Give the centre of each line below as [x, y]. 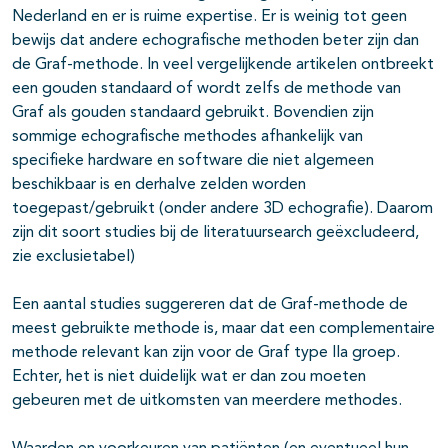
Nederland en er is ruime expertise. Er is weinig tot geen [209, 17]
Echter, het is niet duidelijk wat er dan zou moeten [189, 377]
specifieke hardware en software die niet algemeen [193, 161]
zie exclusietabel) [73, 257]
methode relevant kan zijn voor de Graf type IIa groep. [206, 353]
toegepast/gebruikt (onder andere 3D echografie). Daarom [222, 209]
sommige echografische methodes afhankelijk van [187, 137]
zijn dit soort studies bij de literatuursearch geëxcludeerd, [215, 233]
